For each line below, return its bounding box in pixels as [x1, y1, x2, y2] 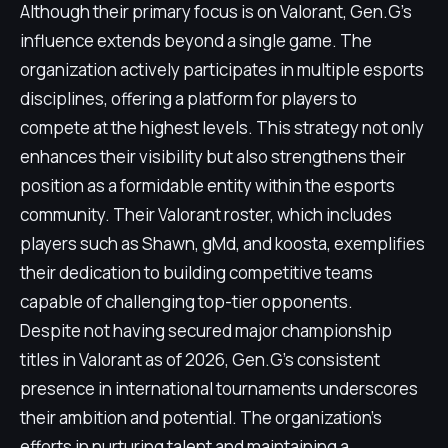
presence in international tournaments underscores [20, 377, 418, 400]
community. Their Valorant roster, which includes [20, 203, 392, 226]
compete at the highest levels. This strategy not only [20, 116, 424, 139]
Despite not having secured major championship [20, 319, 392, 342]
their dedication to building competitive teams [20, 261, 373, 284]
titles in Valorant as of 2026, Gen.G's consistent [20, 348, 380, 371]
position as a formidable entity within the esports [20, 174, 395, 197]
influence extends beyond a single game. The [20, 29, 372, 52]
